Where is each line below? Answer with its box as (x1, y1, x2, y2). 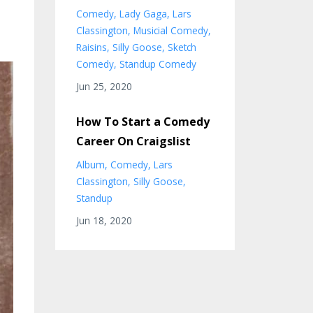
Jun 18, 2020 (75, 214, 132, 227)
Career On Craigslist (75, 133, 191, 149)
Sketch (167, 41, 196, 54)
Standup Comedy (119, 57, 196, 71)
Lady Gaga (119, 7, 167, 20)
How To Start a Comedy (75, 114, 210, 129)
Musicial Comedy (133, 24, 208, 37)
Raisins (75, 41, 107, 54)
